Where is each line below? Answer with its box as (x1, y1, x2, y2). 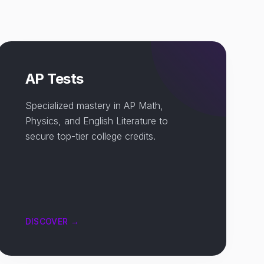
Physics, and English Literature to (25, 115, 168, 127)
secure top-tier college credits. (25, 130, 156, 142)
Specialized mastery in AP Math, (25, 100, 163, 111)
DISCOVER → (25, 216, 80, 226)
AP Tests (25, 70, 84, 87)
